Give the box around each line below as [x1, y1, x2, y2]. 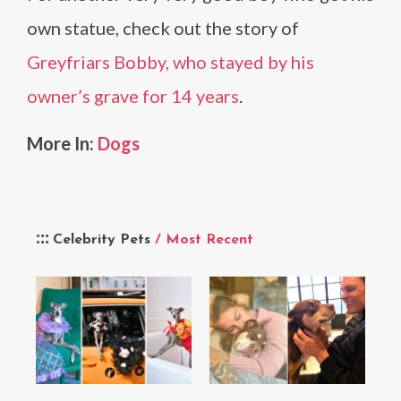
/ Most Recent [155, 233, 253, 247]
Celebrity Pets [53, 233, 155, 247]
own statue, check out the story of [27, 17, 299, 38]
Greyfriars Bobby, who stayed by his [27, 51, 314, 73]
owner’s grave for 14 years [27, 85, 239, 107]
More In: [27, 132, 98, 154]
